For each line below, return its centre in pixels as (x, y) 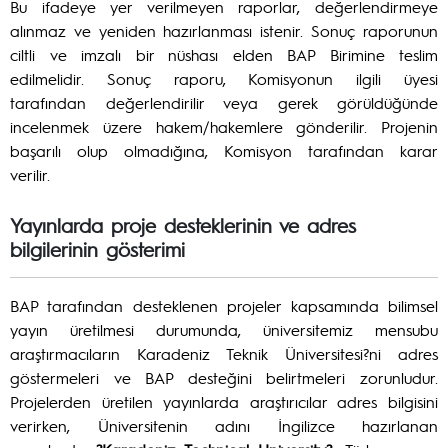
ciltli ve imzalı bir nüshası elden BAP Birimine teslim (224, 54)
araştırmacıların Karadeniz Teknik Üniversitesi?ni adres (224, 353)
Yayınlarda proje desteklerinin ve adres (183, 225)
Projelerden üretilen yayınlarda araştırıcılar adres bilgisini (224, 401)
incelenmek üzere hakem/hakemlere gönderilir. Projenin (224, 126)
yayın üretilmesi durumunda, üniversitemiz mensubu (224, 329)
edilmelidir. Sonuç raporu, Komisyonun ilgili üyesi (224, 78)
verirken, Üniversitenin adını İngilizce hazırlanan (224, 425)
